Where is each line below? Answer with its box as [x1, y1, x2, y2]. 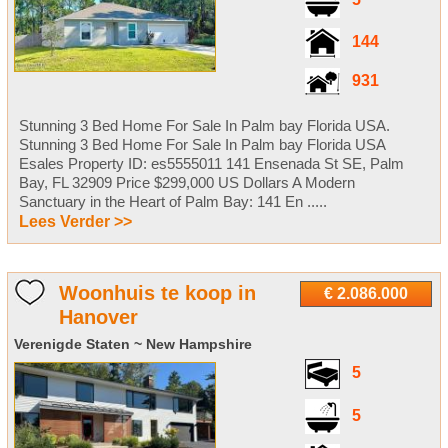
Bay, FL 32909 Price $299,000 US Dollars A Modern [18, 173, 355, 191]
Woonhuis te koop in [58, 281, 256, 304]
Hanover [58, 305, 138, 328]
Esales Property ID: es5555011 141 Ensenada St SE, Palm [18, 154, 404, 172]
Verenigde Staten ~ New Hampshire [13, 335, 252, 352]
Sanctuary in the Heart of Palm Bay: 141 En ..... [18, 192, 327, 210]
